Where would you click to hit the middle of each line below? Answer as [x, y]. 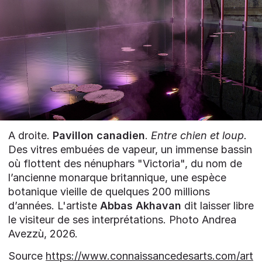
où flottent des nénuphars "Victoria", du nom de [125, 164]
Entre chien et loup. [199, 136]
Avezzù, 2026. [43, 234]
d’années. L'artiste [54, 206]
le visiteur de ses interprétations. [87, 220]
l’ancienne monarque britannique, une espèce [117, 178]
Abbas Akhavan [141, 206]
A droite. [30, 136]
